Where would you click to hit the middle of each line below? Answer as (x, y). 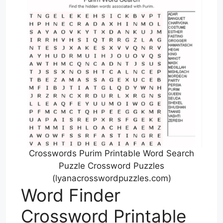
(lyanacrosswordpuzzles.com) (111, 178)
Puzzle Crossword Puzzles (111, 166)
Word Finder (71, 195)
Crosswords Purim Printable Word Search (111, 154)
